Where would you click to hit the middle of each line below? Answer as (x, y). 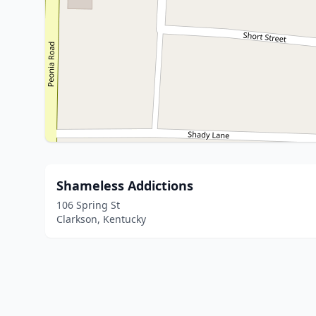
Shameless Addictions (125, 186)
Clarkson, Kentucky (101, 219)
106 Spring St (88, 205)
